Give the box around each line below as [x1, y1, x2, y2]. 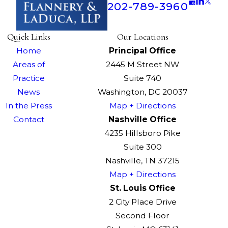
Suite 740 [124, 73, 161, 83]
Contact [13, 114, 44, 124]
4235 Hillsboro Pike [104, 128, 181, 138]
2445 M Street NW [106, 59, 179, 69]
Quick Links [7, 31, 50, 42]
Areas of [12, 59, 45, 69]
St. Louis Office [109, 183, 176, 193]
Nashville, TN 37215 [105, 155, 180, 165]
